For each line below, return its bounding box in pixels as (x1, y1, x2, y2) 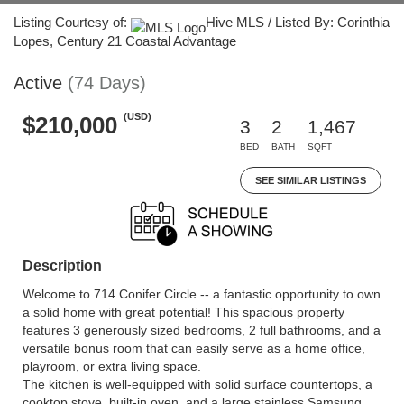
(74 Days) (68, 73, 146, 93)
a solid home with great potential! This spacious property (23, 305, 344, 319)
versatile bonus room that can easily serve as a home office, (23, 341, 365, 355)
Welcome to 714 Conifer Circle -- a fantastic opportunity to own (23, 287, 381, 301)
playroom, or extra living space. (23, 359, 201, 373)
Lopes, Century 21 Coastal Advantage (14, 33, 236, 49)
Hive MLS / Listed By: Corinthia (206, 14, 390, 30)
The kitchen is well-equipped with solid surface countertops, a (23, 377, 372, 391)
